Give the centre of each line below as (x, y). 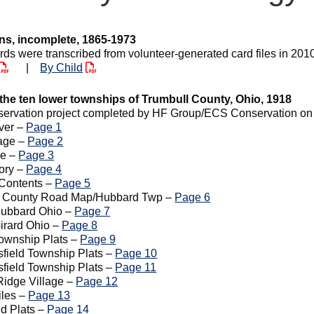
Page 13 (49, 295)
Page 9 (98, 239)
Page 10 (136, 253)
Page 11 (136, 267)
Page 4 (44, 169)
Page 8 (80, 225)
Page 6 (193, 197)
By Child (62, 68)
